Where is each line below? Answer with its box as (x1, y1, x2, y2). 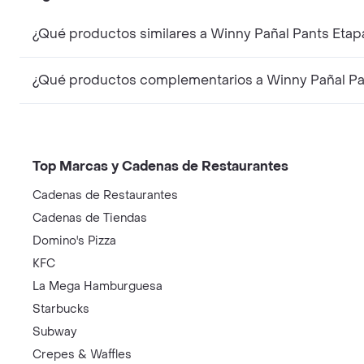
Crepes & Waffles (32, 347, 132, 362)
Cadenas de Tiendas (32, 210, 147, 226)
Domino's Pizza (32, 233, 116, 249)
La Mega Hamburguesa (32, 279, 162, 294)
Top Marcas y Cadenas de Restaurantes (32, 158, 288, 175)
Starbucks (32, 301, 89, 317)
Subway (32, 324, 76, 340)
